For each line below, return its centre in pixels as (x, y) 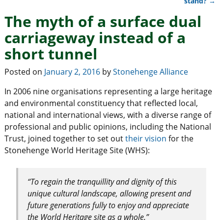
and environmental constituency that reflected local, (101, 103)
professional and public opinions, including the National (108, 126)
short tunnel (51, 54)
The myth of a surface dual (103, 22)
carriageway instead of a (95, 38)
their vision (146, 138)
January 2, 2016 (72, 71)
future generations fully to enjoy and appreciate (109, 205)
